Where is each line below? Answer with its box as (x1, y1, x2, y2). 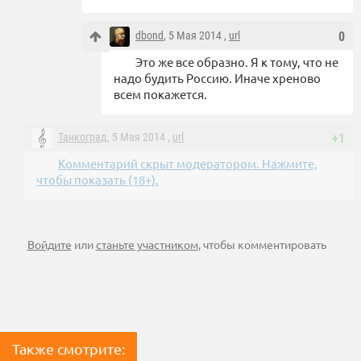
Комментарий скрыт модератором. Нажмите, (58, 156, 317, 172)
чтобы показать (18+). (36, 172, 159, 188)
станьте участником (95, 237, 198, 252)
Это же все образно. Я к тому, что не (135, 54, 338, 70)
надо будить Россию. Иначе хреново (114, 70, 321, 86)
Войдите (27, 237, 72, 252)
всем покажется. (114, 86, 207, 102)
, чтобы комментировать (197, 237, 326, 252)
